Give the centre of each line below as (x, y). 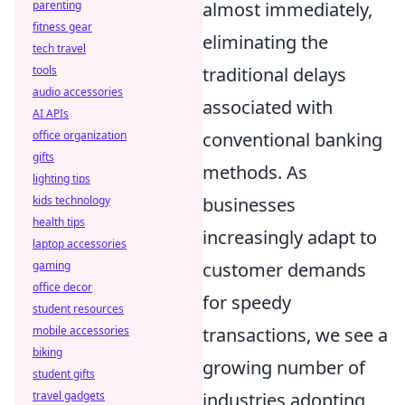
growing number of (284, 367)
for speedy (247, 302)
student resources (78, 309)
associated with (268, 107)
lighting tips (61, 179)
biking (47, 352)
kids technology (71, 200)
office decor (62, 287)
